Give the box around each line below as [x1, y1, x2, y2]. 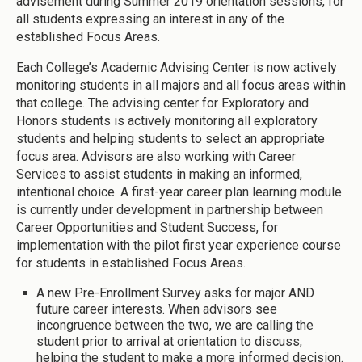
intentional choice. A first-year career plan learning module [16, 184, 342, 200]
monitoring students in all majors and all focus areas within [16, 78, 346, 94]
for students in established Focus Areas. [16, 255, 246, 271]
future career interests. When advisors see [36, 301, 277, 318]
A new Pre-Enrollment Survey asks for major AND [36, 285, 314, 301]
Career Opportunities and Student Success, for [16, 220, 278, 236]
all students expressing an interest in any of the [16, 11, 284, 27]
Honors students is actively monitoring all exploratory [16, 113, 318, 129]
